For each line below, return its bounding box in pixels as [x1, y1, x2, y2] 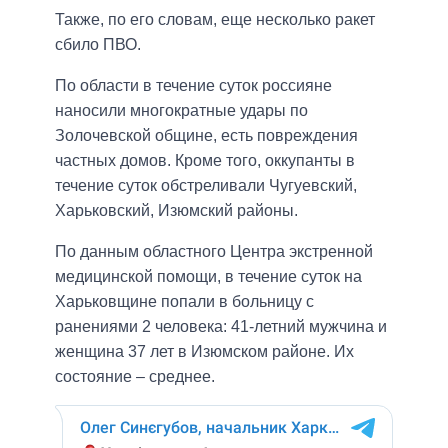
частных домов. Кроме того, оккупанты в [55, 152, 355, 170]
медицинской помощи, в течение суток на [55, 268, 362, 286]
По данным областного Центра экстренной [55, 243, 373, 261]
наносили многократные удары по [55, 102, 308, 120]
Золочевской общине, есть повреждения [55, 127, 358, 145]
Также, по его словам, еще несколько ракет [55, 11, 375, 29]
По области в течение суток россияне [55, 77, 332, 95]
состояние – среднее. [55, 368, 215, 386]
